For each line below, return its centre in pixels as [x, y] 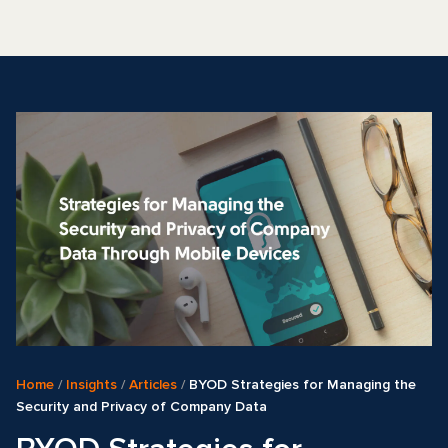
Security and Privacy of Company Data [141, 406]
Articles [153, 384]
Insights [91, 384]
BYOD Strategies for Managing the [302, 384]
